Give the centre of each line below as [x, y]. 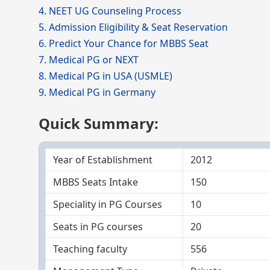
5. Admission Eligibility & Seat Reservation [133, 27]
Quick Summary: [99, 123]
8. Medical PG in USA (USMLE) [105, 76]
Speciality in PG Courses [108, 204]
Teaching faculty [90, 249]
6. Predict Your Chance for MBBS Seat [124, 43]
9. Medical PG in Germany [97, 92]
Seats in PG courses [98, 227]
